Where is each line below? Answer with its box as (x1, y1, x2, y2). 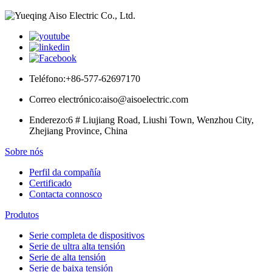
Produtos (5, 209, 39, 220)
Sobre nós (5, 146, 43, 157)
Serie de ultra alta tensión (29, 240, 125, 251)
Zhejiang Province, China (29, 125, 127, 136)
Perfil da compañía (29, 166, 101, 177)
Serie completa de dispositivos (29, 229, 144, 240)
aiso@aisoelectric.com (103, 93, 188, 104)
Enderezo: (29, 114, 68, 125)
